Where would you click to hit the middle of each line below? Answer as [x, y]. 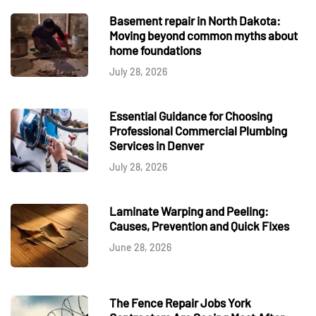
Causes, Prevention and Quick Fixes [199, 225]
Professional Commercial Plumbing [198, 130]
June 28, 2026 [140, 247]
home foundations [155, 50]
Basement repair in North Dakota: [195, 20]
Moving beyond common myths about [203, 35]
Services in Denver [157, 145]
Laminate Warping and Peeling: [189, 211]
